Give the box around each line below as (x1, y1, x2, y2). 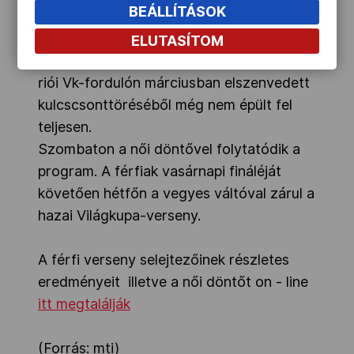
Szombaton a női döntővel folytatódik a (38, 141, 300, 158)
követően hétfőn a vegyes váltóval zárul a (38, 185, 314, 202)
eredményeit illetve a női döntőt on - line (38, 273, 308, 291)
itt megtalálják (38, 296, 130, 313)
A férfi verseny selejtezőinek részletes (38, 251, 289, 269)
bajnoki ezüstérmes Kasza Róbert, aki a (38, 52, 298, 70)
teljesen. (38, 119, 92, 136)
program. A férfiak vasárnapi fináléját (38, 163, 281, 180)
